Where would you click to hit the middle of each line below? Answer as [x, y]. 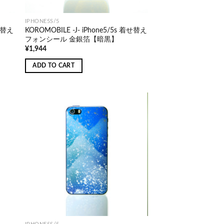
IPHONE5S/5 [42, 21]
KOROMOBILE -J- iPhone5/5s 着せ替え [86, 30]
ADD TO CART [54, 65]
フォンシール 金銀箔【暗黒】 [71, 39]
